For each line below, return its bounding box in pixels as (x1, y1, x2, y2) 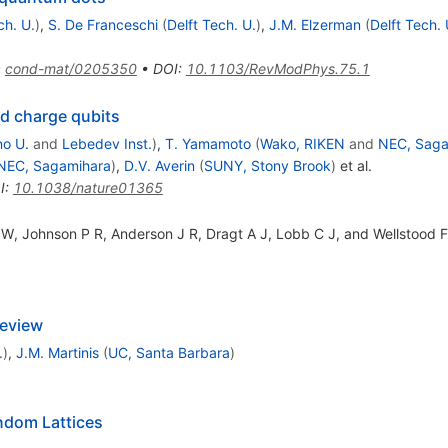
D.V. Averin (123, 156, 195, 174)
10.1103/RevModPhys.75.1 (185, 59, 370, 77)
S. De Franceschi (47, 15, 158, 33)
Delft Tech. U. (166, 15, 256, 33)
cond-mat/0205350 (4, 59, 137, 77)
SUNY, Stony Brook (203, 156, 331, 174)
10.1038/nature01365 (12, 178, 163, 196)
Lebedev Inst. (61, 134, 152, 152)
